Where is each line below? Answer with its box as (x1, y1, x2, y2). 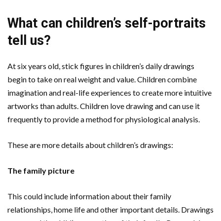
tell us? (7, 32, 51, 48)
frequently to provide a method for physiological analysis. (7, 114, 200, 124)
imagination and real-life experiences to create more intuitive (7, 87, 212, 97)
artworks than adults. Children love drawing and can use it (7, 101, 200, 110)
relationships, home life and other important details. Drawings (7, 204, 214, 214)
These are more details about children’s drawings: (7, 140, 173, 149)
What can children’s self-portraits (7, 15, 206, 31)
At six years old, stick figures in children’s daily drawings (7, 61, 194, 71)
